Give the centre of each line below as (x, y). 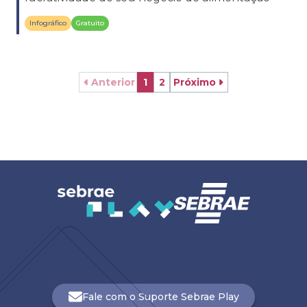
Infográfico (48, 23)
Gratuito (90, 23)
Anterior (113, 82)
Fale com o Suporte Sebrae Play (160, 296)
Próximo (194, 82)
